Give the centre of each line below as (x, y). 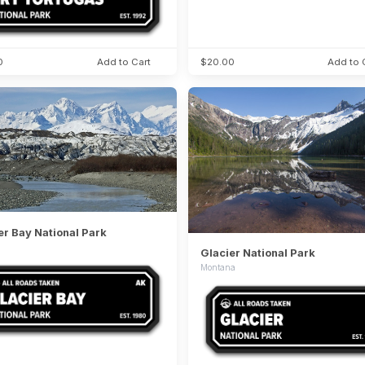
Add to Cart (124, 62)
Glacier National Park (257, 253)
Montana (218, 268)
